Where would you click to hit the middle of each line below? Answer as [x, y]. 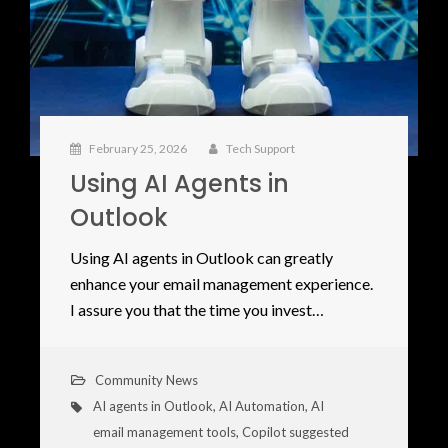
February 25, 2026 [137, 149]
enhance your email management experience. [221, 284]
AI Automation [261, 406]
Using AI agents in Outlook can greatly [201, 258]
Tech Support [259, 149]
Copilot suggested [295, 432]
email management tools [164, 432]
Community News [146, 380]
